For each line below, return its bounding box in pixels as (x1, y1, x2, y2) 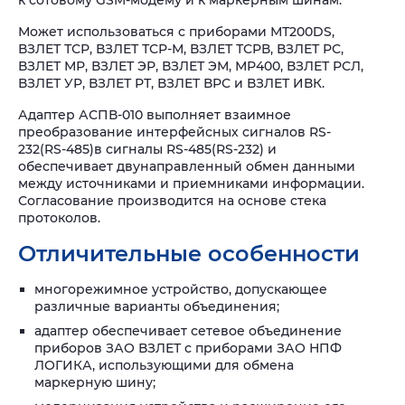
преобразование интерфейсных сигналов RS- (18, 124, 331, 140)
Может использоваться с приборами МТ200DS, (18, 24, 334, 40)
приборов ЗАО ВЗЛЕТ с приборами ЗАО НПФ (34, 340, 342, 356)
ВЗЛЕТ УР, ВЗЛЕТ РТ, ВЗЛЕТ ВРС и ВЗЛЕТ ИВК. (18, 75, 325, 91)
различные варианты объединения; (34, 298, 279, 315)
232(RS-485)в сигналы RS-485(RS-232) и (18, 141, 277, 157)
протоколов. (18, 210, 100, 226)
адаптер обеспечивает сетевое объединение (34, 323, 342, 339)
